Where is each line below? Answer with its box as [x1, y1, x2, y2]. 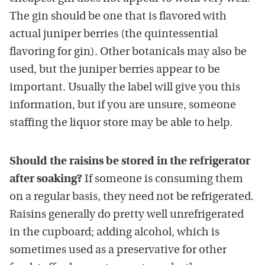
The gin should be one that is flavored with [9, 11, 227, 22]
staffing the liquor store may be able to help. [9, 118, 232, 129]
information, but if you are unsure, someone [9, 100, 236, 111]
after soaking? [9, 174, 82, 185]
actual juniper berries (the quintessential [9, 29, 218, 40]
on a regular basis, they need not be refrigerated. [9, 192, 254, 203]
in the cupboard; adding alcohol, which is [9, 227, 219, 238]
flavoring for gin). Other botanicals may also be [9, 47, 247, 58]
